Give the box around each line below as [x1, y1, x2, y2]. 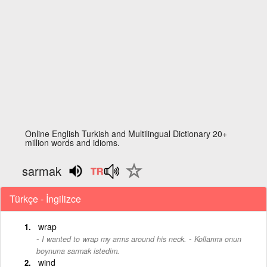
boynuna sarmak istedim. [36, 245, 120, 256]
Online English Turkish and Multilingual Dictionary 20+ [25, 128, 228, 139]
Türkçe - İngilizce [10, 191, 81, 206]
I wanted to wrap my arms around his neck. [42, 233, 187, 244]
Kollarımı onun [194, 233, 241, 244]
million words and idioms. [25, 136, 120, 148]
